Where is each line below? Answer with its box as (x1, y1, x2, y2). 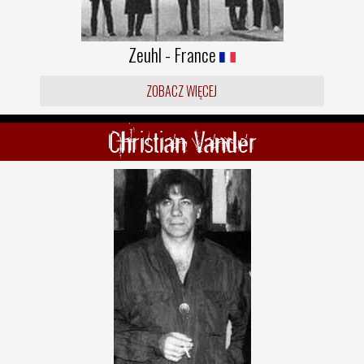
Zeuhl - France (128, 41, 219, 67)
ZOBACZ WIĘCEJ (146, 81, 218, 101)
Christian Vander (107, 123, 257, 161)
